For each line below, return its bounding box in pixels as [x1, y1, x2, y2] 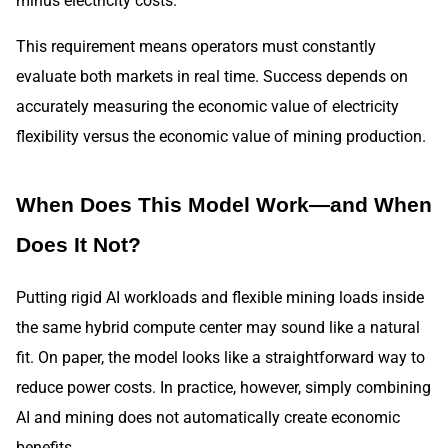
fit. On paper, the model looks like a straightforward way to [16, 347, 425, 367]
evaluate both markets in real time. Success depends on [16, 66, 408, 86]
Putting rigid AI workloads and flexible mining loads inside [16, 287, 424, 307]
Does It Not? [16, 233, 141, 257]
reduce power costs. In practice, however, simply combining [16, 377, 431, 397]
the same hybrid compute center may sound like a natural [16, 317, 420, 337]
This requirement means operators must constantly [16, 36, 376, 56]
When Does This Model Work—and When [16, 193, 432, 217]
